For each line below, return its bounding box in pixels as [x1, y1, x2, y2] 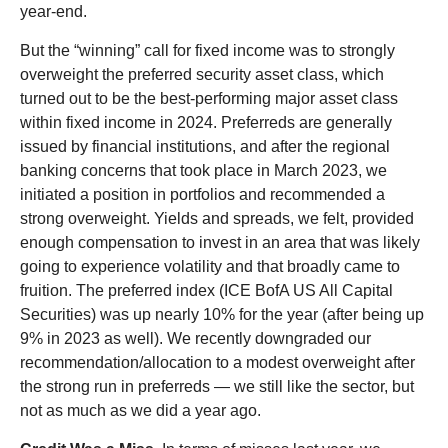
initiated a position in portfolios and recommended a [20, 185, 385, 203]
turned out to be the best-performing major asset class [20, 89, 398, 107]
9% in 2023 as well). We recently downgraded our [20, 329, 371, 347]
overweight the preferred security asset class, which [20, 65, 384, 83]
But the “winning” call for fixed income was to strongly [20, 41, 395, 59]
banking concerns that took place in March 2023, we [20, 161, 387, 179]
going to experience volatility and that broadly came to [20, 257, 400, 275]
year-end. [20, 2, 87, 20]
